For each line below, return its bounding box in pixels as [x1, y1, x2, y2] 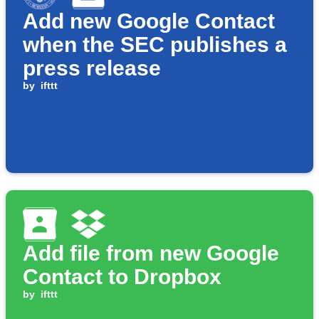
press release [23, 56, 161, 80]
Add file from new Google [23, 241, 279, 266]
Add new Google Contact [23, 9, 275, 33]
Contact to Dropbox [23, 265, 221, 289]
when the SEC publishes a [23, 33, 287, 57]
